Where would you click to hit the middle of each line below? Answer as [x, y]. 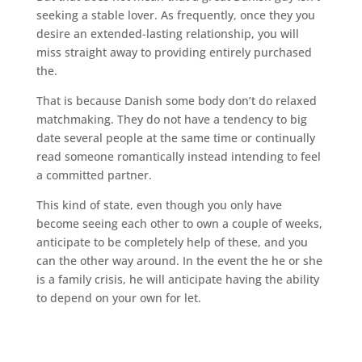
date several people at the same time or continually [175, 138]
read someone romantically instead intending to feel [178, 156]
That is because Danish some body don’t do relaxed [176, 101]
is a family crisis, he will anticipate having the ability [177, 279]
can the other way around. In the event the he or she [179, 261]
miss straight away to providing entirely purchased [174, 52]
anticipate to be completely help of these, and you [172, 242]
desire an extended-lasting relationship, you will [167, 34]
